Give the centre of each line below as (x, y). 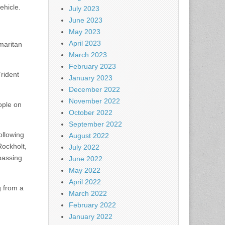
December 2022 (94, 89)
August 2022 (89, 136)
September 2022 (95, 124)
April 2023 (85, 43)
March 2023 (88, 55)
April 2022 (85, 182)
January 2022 (91, 216)
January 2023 (91, 78)
